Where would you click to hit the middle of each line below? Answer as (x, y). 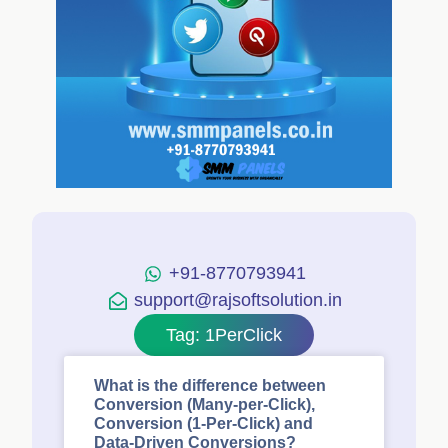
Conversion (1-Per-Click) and (203, 423)
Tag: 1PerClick (224, 335)
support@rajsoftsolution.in (237, 300)
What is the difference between (210, 385)
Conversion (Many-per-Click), (204, 404)
